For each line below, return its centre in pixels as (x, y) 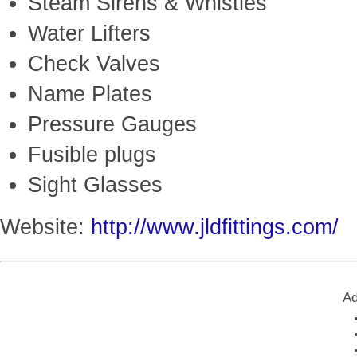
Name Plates (90, 94)
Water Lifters (89, 33)
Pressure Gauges (112, 124)
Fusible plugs (92, 155)
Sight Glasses (95, 185)
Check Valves (94, 64)
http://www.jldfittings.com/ (215, 227)
